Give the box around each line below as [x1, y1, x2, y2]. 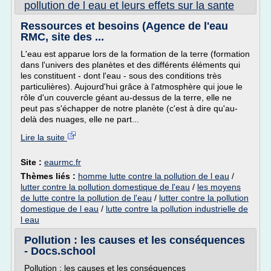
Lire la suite [21, 132, 67, 142]
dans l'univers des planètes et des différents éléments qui [21, 60, 240, 70]
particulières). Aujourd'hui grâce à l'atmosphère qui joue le [21, 82, 243, 91]
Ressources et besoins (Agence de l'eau [21, 20, 228, 32]
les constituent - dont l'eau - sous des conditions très [21, 71, 221, 80]
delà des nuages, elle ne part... [21, 114, 139, 124]
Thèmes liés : [21, 171, 78, 181]
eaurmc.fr [44, 157, 81, 167]
